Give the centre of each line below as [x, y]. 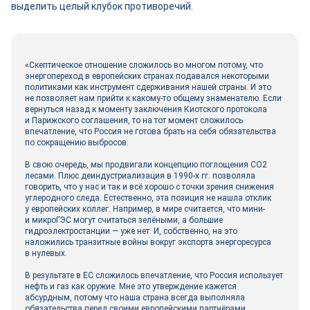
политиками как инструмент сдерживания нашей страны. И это [148, 87]
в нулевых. [46, 253]
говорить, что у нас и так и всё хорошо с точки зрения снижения [149, 187]
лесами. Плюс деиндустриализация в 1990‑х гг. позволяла [140, 176]
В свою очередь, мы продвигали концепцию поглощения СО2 [146, 165]
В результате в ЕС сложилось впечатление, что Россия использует [154, 275]
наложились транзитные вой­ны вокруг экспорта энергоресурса [148, 242]
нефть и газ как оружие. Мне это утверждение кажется [131, 286]
